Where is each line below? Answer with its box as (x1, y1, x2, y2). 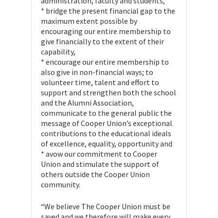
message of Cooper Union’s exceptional (41, 118, 172, 128)
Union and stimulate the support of (41, 159, 159, 169)
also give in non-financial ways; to (41, 67, 153, 77)
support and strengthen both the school (41, 88, 176, 97)
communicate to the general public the (41, 108, 172, 118)
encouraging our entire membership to (41, 26, 171, 36)
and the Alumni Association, (41, 98, 134, 108)
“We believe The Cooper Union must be (41, 201, 170, 211)
